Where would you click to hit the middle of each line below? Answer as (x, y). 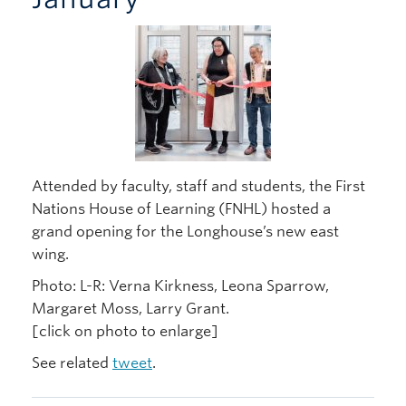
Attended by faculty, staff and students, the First (198, 186)
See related (72, 362)
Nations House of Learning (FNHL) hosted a (181, 208)
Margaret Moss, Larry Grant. (130, 308)
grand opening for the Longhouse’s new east (185, 231)
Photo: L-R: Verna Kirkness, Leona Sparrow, (180, 285)
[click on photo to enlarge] (125, 331)
